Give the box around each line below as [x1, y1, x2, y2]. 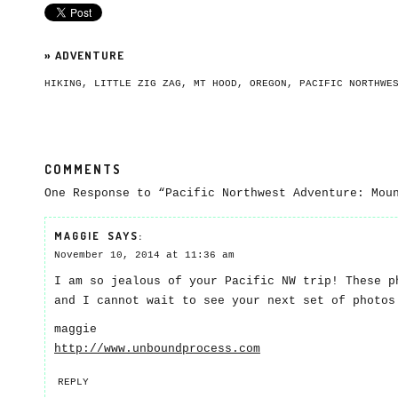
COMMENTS [44, 162, 122, 177]
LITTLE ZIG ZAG [94, 78, 181, 89]
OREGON [250, 78, 287, 89]
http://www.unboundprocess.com [54, 342, 260, 355]
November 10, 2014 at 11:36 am [54, 250, 235, 260]
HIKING [44, 78, 82, 89]
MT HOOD [194, 78, 237, 89]
